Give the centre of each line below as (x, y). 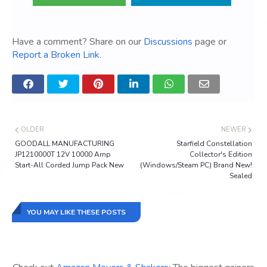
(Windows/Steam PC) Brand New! (196, 165)
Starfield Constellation (214, 144)
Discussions (168, 42)
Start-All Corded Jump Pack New (69, 165)
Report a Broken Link (56, 55)
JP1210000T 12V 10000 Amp (63, 155)
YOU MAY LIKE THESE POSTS (76, 212)
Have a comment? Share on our (78, 42)
